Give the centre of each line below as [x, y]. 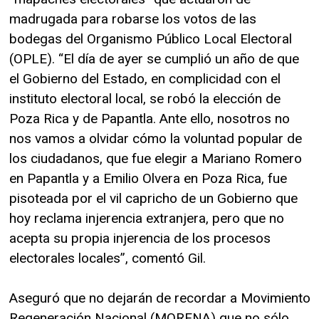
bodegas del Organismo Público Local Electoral [151, 39]
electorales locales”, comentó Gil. [108, 258]
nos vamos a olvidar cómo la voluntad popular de [156, 139]
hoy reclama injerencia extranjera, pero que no [147, 219]
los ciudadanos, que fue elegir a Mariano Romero [156, 159]
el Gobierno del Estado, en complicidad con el [145, 79]
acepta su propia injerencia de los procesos [140, 239]
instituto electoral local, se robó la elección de [145, 99]
